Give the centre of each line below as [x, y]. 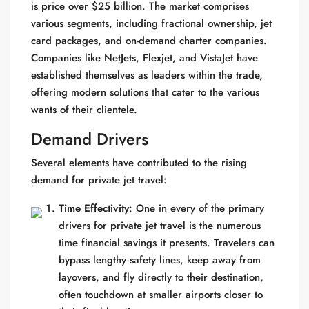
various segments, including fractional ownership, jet [151, 23]
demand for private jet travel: [99, 180]
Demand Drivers [90, 139]
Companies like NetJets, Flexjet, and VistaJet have [144, 58]
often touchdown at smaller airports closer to [161, 295]
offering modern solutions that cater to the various [145, 92]
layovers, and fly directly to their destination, [161, 277]
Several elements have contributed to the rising [139, 163]
